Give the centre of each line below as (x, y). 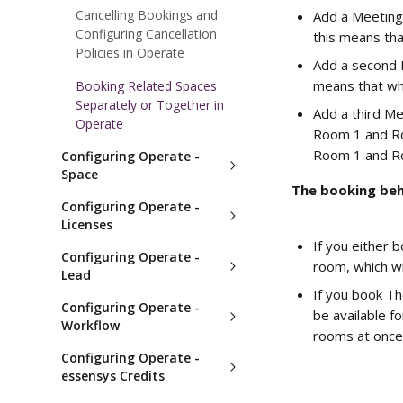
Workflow (90, 325)
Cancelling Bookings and (147, 15)
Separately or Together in (150, 105)
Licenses (87, 224)
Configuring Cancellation (146, 34)
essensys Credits (113, 376)
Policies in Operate (130, 53)
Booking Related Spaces (146, 86)
